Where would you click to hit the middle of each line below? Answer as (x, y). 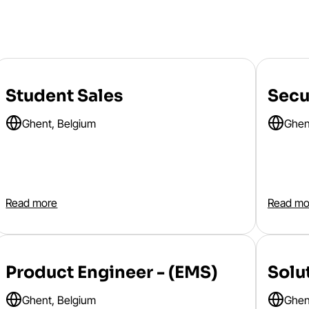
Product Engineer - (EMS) (112, 272)
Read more (32, 203)
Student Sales (64, 96)
